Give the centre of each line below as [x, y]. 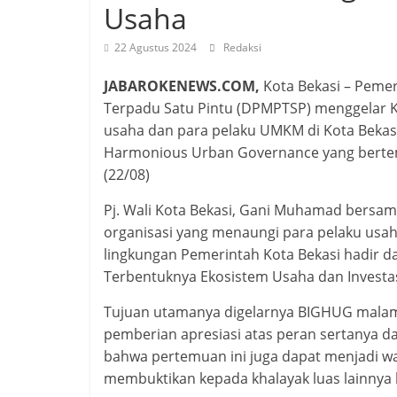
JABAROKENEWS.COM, [182, 86]
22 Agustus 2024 [156, 47]
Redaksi [242, 47]
